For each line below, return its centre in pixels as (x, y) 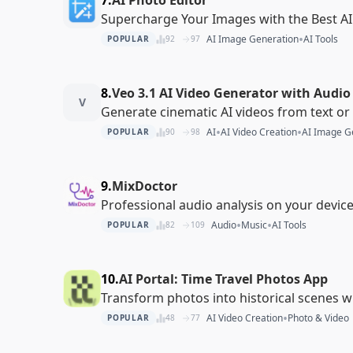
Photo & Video (318, 318)
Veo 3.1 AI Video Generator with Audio (231, 93)
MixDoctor (145, 186)
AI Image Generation (252, 39)
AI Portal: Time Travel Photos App (223, 279)
